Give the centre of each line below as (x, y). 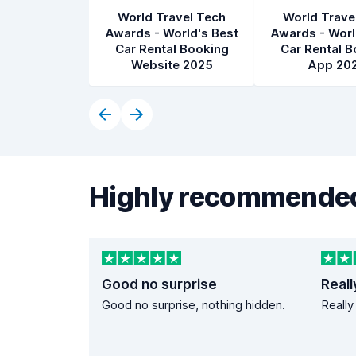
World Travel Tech (172, 17)
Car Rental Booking (172, 49)
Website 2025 (172, 65)
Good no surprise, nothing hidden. (193, 305)
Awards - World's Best (172, 33)
